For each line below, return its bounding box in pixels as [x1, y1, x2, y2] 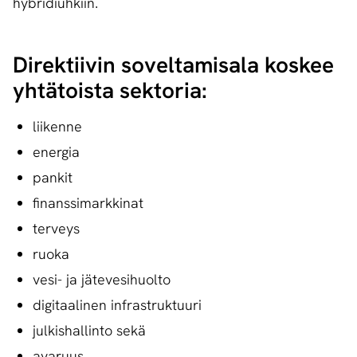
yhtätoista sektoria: [13, 76, 207, 105]
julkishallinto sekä [33, 321, 146, 340]
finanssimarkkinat [33, 194, 143, 213]
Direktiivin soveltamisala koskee [13, 50, 334, 80]
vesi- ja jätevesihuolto [33, 270, 171, 289]
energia [33, 143, 80, 162]
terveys [33, 219, 80, 238]
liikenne [33, 117, 82, 136]
